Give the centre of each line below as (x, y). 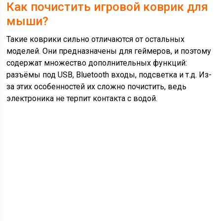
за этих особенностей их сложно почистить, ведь (97, 87)
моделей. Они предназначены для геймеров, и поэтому (109, 51)
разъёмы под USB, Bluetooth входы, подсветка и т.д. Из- (109, 75)
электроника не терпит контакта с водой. (82, 99)
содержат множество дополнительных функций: (97, 63)
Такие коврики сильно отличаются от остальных (96, 39)
